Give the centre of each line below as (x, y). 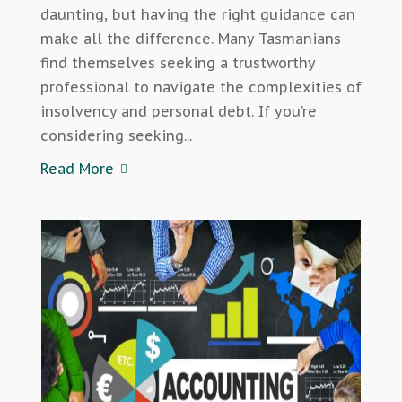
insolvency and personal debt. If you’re (178, 112)
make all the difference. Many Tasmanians (190, 39)
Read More (77, 169)
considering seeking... (116, 136)
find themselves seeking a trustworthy (177, 63)
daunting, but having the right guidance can (197, 15)
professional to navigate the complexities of (201, 87)
